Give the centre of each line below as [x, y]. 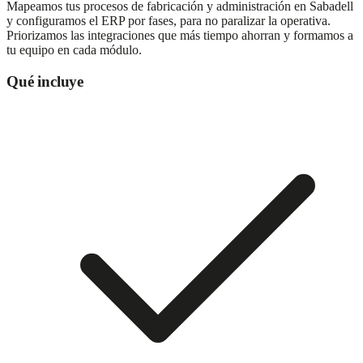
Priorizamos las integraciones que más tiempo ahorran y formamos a [180, 36]
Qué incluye [45, 82]
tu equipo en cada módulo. [74, 50]
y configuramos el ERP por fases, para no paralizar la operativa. [169, 21]
